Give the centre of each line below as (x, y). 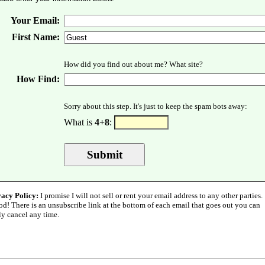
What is (79, 122)
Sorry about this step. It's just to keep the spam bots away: (156, 106)
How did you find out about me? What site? (133, 64)
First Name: (36, 37)
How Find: (38, 79)
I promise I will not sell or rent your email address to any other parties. (151, 195)
